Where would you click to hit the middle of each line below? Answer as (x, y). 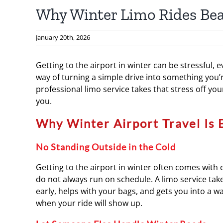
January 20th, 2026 (63, 37)
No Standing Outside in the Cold (106, 147)
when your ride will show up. (89, 203)
